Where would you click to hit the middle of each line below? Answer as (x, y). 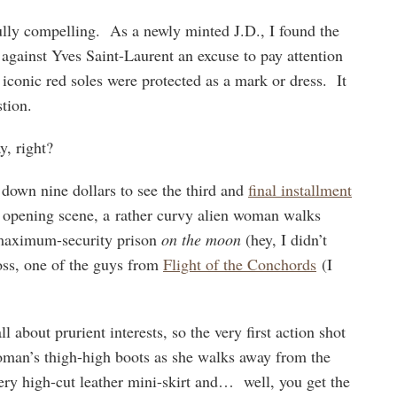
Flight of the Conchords (240, 264)
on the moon (201, 239)
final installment (300, 189)
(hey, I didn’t (284, 239)
